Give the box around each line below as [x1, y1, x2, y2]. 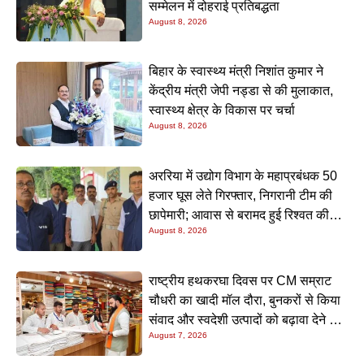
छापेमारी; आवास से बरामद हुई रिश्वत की [149, 208, 330, 223]
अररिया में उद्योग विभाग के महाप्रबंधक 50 [149, 169, 338, 184]
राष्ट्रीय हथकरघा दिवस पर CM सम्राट [149, 274, 332, 288]
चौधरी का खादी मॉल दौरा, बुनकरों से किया [149, 293, 341, 308]
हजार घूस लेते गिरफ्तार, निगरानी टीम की [149, 188, 333, 203]
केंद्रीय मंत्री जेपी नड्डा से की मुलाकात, [149, 84, 334, 98]
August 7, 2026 [149, 331, 208, 340]
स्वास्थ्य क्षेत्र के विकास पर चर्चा [149, 103, 296, 118]
